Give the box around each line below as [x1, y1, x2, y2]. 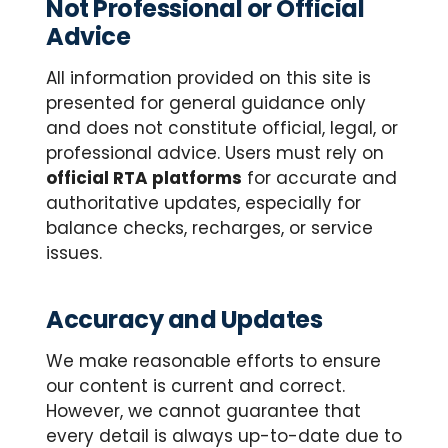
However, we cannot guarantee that [46, 399, 361, 423]
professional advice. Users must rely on [46, 141, 384, 165]
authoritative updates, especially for [46, 191, 361, 215]
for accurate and [242, 166, 397, 190]
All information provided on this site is [46, 66, 371, 90]
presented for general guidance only [46, 91, 366, 115]
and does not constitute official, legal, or [46, 116, 398, 140]
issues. [46, 241, 102, 265]
